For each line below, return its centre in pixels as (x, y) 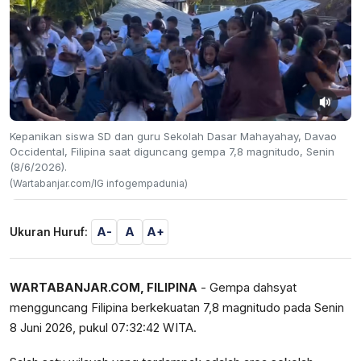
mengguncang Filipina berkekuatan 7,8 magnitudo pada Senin (177, 307)
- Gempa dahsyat (247, 287)
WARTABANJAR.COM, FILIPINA (104, 287)
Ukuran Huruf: (49, 232)
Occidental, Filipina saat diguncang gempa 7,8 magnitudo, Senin (172, 151)
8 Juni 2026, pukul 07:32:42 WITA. (103, 328)
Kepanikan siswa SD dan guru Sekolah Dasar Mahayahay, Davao (173, 136)
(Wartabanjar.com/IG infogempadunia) (99, 183)
